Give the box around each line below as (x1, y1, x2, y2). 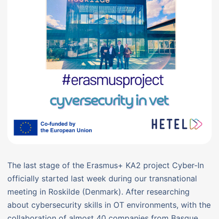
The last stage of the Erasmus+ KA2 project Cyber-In (7, 160, 204, 170)
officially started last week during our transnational (7, 173, 197, 183)
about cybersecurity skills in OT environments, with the (7, 199, 211, 210)
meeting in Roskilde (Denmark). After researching (7, 186, 190, 197)
